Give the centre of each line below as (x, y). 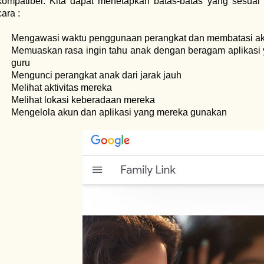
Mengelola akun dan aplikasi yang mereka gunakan (119, 112)
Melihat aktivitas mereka (61, 88)
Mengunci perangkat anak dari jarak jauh (96, 75)
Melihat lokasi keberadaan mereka (83, 100)
